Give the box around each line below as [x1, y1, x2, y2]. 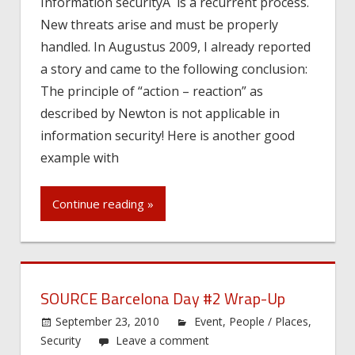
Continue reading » [52, 196, 154, 212]
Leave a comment [116, 332, 210, 348]
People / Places [229, 313, 309, 329]
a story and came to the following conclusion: [40, 59, 307, 78]
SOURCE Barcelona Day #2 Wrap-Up [40, 285, 285, 311]
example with [40, 148, 119, 166]
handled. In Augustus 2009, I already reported [40, 37, 311, 55]
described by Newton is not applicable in [40, 104, 280, 122]
